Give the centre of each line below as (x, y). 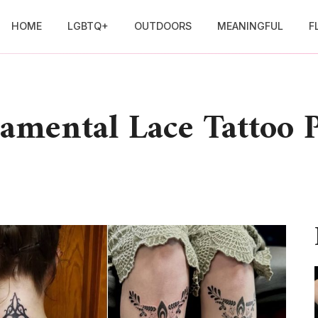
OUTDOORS (163, 26)
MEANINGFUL (250, 26)
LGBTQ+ (88, 26)
